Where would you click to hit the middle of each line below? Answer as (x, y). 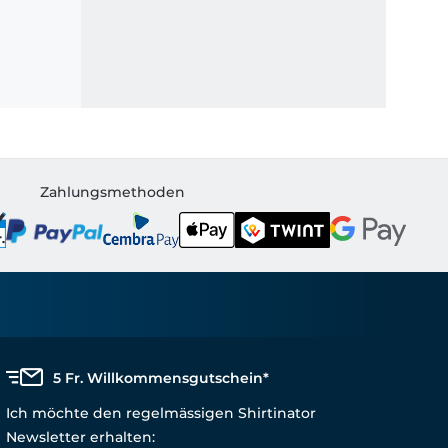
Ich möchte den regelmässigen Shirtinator (161, 412)
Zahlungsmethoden (113, 191)
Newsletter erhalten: (80, 436)
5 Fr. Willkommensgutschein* (161, 377)
